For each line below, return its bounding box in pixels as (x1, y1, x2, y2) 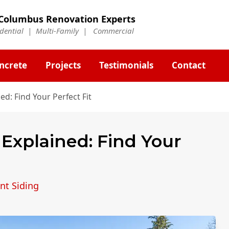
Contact (172, 59, 205, 72)
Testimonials (99, 59, 153, 72)
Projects (45, 59, 81, 72)
